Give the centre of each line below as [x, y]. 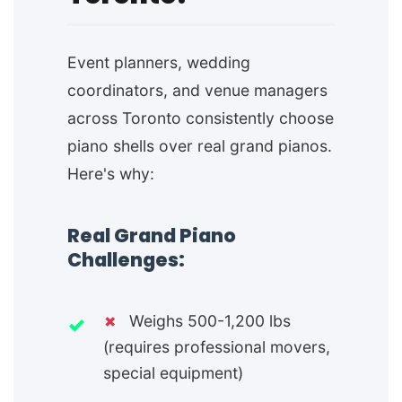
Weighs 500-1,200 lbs [208, 321]
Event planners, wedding [159, 63]
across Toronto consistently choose [201, 118]
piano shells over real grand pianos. [200, 146]
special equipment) [173, 373]
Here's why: [111, 174]
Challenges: [126, 260]
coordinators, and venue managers [197, 91]
